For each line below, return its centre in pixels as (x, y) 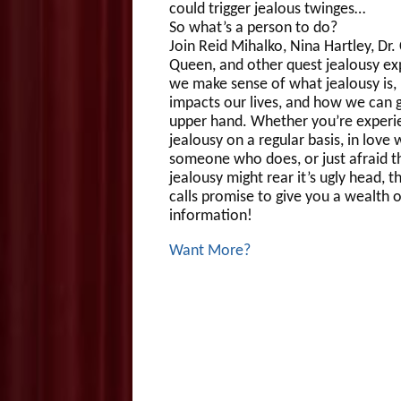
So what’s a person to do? (253, 29)
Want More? (209, 252)
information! (210, 217)
